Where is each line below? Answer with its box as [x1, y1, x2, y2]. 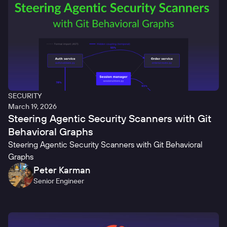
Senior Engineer [33, 176, 84, 186]
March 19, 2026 [8, 102, 57, 111]
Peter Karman [33, 164, 90, 176]
